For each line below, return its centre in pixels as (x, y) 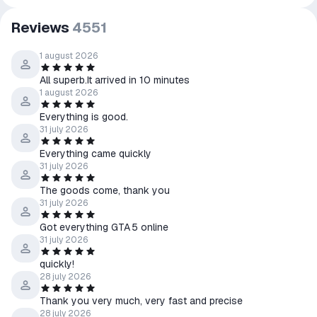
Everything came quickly (96, 154)
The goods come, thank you (105, 190)
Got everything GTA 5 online (104, 227)
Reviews (40, 28)
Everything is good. (84, 117)
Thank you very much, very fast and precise (141, 301)
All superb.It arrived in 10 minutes (115, 80)
